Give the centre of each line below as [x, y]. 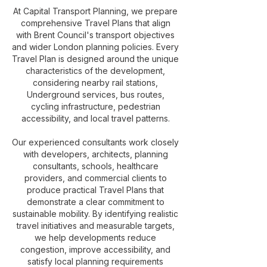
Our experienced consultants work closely [95, 142]
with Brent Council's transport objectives [95, 35]
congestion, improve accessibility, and [95, 249]
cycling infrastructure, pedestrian [95, 106]
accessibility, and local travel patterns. [95, 118]
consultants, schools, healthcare [95, 166]
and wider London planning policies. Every [95, 47]
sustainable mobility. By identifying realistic [95, 214]
